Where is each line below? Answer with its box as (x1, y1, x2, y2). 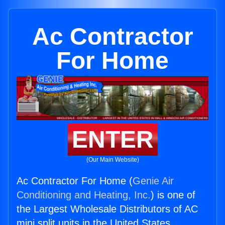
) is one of (151, 189, 195, 201)
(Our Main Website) (86, 156, 139, 164)
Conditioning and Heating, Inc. (17, 189, 151, 201)
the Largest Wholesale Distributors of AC (17, 203, 198, 215)
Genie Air (133, 175, 174, 187)
